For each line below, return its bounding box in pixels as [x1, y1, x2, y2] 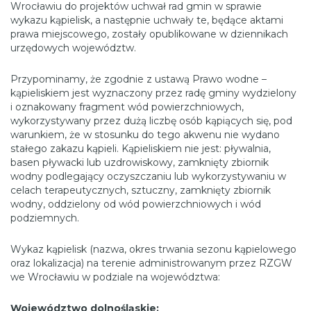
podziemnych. [10, 211, 79, 224]
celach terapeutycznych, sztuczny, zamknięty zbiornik [10, 183, 271, 196]
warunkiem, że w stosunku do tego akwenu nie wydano [10, 128, 280, 141]
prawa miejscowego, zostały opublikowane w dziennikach [10, 27, 288, 40]
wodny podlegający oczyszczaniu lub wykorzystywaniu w [10, 169, 286, 183]
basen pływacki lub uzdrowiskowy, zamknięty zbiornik [10, 155, 269, 169]
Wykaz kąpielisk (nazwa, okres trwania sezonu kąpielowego [10, 242, 296, 255]
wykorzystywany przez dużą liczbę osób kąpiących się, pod [10, 114, 292, 127]
